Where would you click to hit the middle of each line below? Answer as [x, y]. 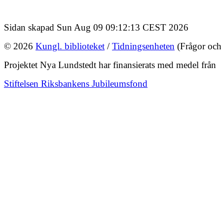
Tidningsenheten [143, 46]
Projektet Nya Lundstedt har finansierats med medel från [110, 65]
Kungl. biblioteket [70, 46]
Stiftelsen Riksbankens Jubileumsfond [76, 83]
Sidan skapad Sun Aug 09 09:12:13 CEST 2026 [96, 27]
